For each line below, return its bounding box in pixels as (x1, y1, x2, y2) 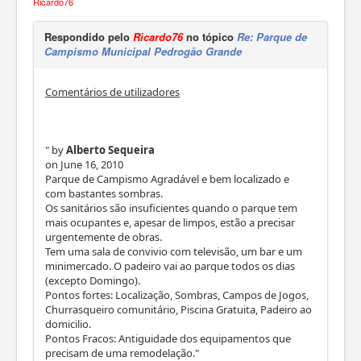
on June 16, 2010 (45, 157, 123, 172)
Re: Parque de (237, 29, 307, 45)
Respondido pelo (44, 29, 133, 45)
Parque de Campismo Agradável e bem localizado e (45, 172, 289, 187)
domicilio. (45, 317, 91, 332)
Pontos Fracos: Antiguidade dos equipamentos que (45, 331, 291, 346)
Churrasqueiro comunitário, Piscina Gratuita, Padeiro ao (45, 302, 312, 317)
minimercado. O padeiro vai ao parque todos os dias (45, 259, 295, 274)
